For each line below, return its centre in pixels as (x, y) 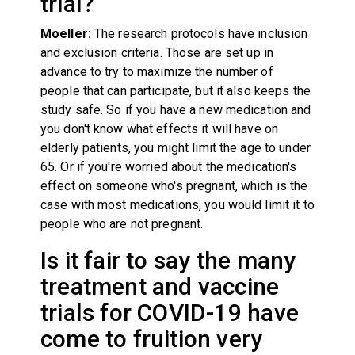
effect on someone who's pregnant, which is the (174, 185)
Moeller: (67, 33)
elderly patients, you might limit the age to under (175, 147)
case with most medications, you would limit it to (177, 204)
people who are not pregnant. (122, 223)
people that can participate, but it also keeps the (175, 90)
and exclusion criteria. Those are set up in (157, 52)
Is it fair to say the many (168, 260)
